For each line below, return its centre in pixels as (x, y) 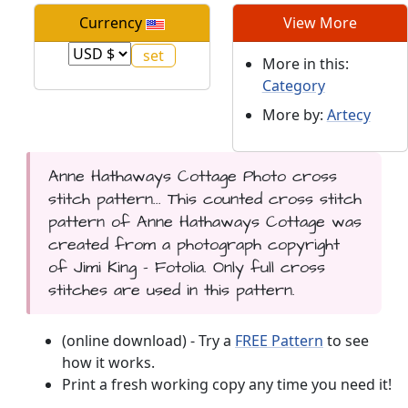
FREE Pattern (279, 341)
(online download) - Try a (148, 341)
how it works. (108, 363)
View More (320, 23)
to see (346, 341)
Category (293, 86)
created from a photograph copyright (194, 245)
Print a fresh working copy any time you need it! (227, 385)
